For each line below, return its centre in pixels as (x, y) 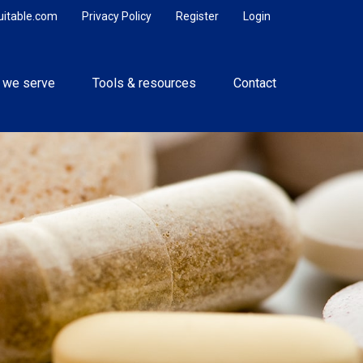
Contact (255, 83)
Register (198, 16)
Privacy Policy (117, 16)
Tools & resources (145, 83)
